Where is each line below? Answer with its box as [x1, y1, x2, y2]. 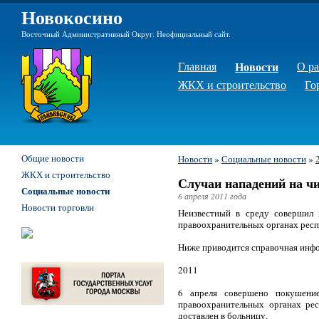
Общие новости [21, 152, 84, 164]
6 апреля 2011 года [178, 190, 246, 202]
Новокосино [21, 8, 122, 28]
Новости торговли [21, 201, 94, 214]
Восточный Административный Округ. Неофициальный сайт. [21, 30, 231, 38]
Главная [178, 58, 216, 73]
